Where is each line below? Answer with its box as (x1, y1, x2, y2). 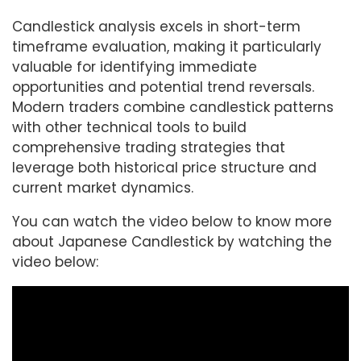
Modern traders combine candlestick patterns (12, 97, 334, 117)
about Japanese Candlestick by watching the (12, 231, 332, 251)
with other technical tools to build (12, 117, 247, 137)
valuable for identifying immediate (12, 56, 257, 77)
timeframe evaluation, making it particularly (12, 36, 322, 56)
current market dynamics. (12, 177, 193, 197)
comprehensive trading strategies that (12, 137, 285, 157)
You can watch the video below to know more (12, 211, 332, 231)
